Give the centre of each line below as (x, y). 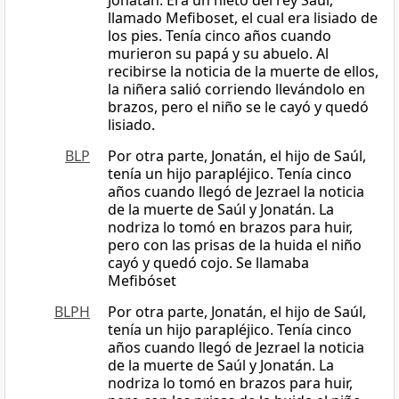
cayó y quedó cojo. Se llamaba (208, 263)
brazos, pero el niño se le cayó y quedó (238, 107)
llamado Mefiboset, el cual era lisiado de (243, 18)
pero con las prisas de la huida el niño (235, 245)
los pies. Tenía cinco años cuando (220, 36)
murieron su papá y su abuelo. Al (218, 54)
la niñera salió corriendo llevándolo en (236, 90)
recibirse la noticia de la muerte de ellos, (243, 72)
